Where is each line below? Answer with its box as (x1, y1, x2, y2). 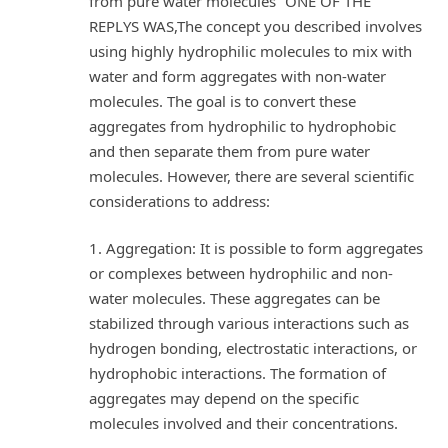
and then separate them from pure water (89, 140, 370, 161)
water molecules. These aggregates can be (89, 288, 380, 309)
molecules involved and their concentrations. (89, 413, 398, 434)
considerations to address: (89, 190, 270, 211)
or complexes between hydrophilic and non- (89, 263, 393, 284)
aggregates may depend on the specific (89, 388, 359, 409)
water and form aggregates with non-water (89, 65, 386, 86)
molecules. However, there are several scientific (89, 165, 414, 186)
